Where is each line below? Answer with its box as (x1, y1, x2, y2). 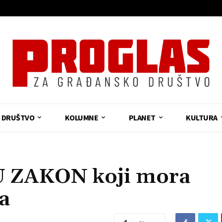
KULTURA (186, 112, 218, 122)
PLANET (128, 112, 156, 122)
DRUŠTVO (1, 112, 35, 122)
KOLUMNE (64, 112, 99, 122)
